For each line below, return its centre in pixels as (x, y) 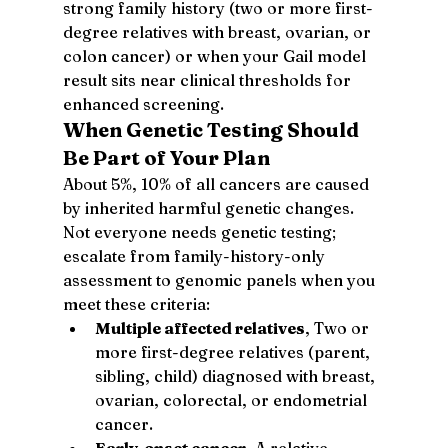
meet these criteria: (136, 303)
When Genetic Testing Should (212, 129)
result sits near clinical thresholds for (208, 79)
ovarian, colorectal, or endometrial (232, 399)
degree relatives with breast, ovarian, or (218, 31)
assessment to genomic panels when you (220, 279)
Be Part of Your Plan (166, 157)
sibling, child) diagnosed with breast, (236, 375)
